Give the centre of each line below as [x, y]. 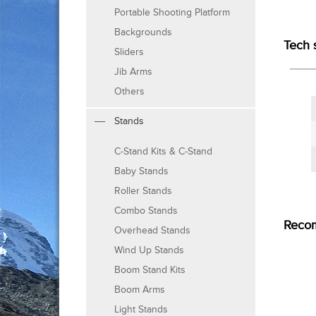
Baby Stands [141, 171]
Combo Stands [146, 211]
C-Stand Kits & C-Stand [163, 152]
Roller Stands [143, 191]
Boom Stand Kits [150, 270]
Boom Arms [140, 290]
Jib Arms [133, 72]
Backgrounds [143, 32]
